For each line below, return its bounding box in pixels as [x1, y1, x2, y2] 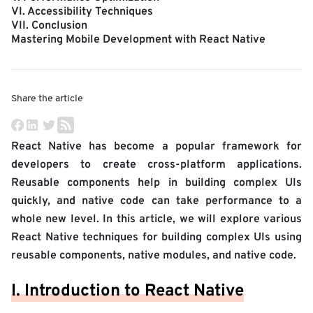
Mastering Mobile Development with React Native [11, 32, 265, 47]
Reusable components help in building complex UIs [11, 175, 302, 190]
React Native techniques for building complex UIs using [11, 230, 302, 245]
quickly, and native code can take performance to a [11, 194, 302, 208]
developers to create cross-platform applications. [11, 157, 302, 172]
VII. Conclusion [11, 18, 87, 33]
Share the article [11, 93, 83, 104]
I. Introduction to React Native [11, 280, 244, 302]
